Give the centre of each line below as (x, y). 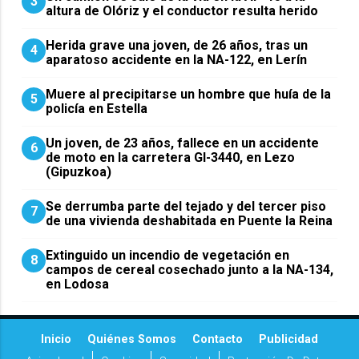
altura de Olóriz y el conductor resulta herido (182, 11)
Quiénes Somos (132, 340)
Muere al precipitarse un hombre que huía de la (189, 95)
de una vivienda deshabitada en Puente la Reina (190, 221)
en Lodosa (78, 284)
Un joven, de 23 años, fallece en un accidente (183, 143)
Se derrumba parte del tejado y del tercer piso (186, 207)
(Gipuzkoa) (79, 172)
